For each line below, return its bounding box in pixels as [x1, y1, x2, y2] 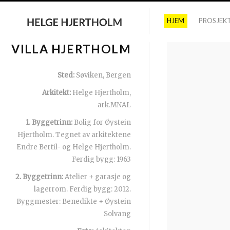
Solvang [104, 209, 131, 218]
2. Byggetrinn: [15, 172, 63, 181]
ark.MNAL [98, 101, 131, 109]
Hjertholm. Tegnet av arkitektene [17, 130, 131, 139]
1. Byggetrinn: [26, 118, 72, 127]
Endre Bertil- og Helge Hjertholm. [16, 143, 131, 151]
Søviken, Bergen [74, 71, 131, 80]
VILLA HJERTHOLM [11, 42, 131, 56]
